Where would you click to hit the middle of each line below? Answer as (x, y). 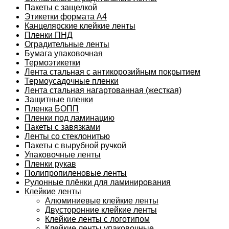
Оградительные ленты (67, 44)
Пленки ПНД (49, 35)
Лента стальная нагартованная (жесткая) (103, 90)
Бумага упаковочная (64, 53)
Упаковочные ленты (63, 154)
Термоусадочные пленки (72, 81)
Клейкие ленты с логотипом (97, 219)
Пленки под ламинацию (70, 118)
